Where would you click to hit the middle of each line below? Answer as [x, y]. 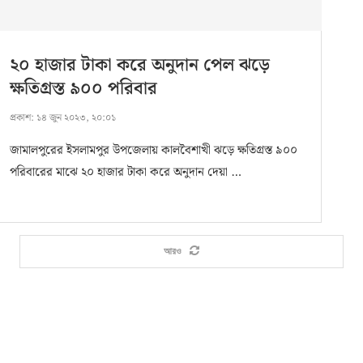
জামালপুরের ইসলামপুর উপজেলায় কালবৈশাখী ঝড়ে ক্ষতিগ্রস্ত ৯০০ [153, 151]
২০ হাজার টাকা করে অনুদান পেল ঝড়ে [139, 66]
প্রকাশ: [21, 118]
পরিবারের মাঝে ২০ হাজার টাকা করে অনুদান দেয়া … [125, 173]
